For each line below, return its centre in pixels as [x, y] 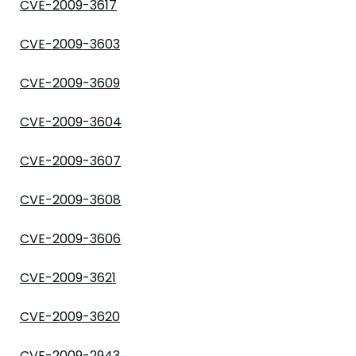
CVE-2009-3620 [70, 317]
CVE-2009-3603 [70, 44]
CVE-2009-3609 [70, 83]
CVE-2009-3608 [70, 200]
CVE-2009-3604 [71, 122]
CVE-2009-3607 [70, 161]
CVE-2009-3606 [70, 239]
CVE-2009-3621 [68, 278]
